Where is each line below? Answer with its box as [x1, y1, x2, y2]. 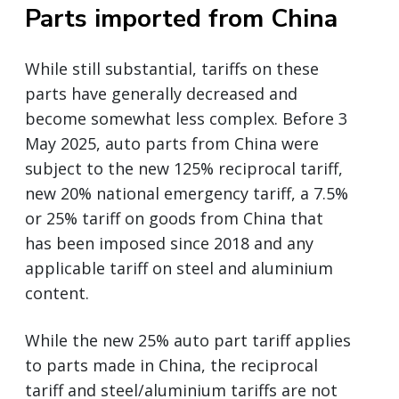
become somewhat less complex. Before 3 [25, 107, 347, 129]
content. [25, 281, 89, 304]
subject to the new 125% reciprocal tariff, [25, 157, 343, 179]
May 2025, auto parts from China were [25, 132, 319, 154]
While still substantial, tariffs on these [25, 57, 319, 79]
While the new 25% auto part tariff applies [25, 329, 351, 351]
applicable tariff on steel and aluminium [25, 256, 333, 279]
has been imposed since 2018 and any [25, 232, 313, 254]
